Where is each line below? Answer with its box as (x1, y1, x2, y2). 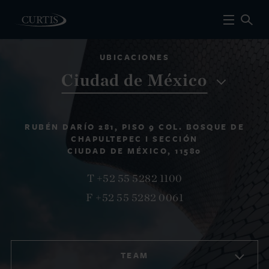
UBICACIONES (99, 51, 170, 62)
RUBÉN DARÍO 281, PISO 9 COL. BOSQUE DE (25, 121, 244, 132)
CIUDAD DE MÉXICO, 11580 (67, 145, 202, 156)
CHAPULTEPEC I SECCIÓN (71, 133, 198, 144)
